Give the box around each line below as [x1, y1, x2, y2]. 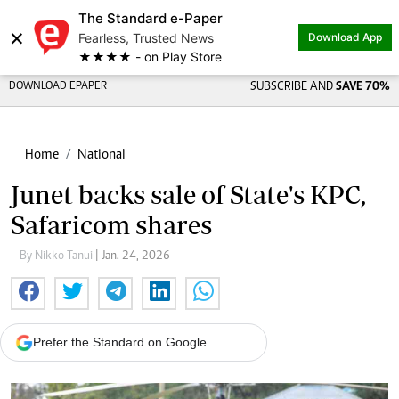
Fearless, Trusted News [78, 30, 214, 45]
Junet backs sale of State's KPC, [11, 180, 366, 209]
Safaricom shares [11, 210, 212, 240]
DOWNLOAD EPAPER [9, 81, 107, 93]
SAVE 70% [335, 81, 390, 94]
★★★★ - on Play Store [78, 49, 222, 64]
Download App [308, 30, 382, 44]
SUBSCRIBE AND [249, 81, 336, 94]
